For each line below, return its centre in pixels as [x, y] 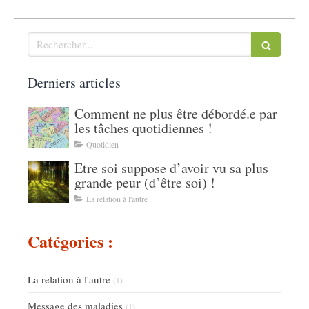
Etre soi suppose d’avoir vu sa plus [171, 168]
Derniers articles [74, 82]
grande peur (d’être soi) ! [145, 182]
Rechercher [53, 38]
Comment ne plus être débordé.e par [176, 113]
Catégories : [70, 241]
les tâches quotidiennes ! [143, 128]
